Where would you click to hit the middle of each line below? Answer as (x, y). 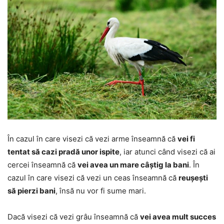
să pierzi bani (31, 190)
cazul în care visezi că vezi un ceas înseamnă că (93, 177)
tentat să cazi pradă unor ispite (63, 151)
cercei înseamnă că (42, 164)
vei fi (186, 138)
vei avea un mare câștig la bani (133, 164)
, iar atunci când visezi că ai (167, 151)
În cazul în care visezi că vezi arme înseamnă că (92, 138)
